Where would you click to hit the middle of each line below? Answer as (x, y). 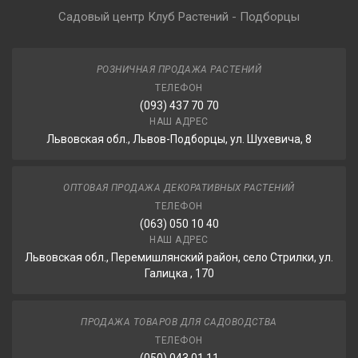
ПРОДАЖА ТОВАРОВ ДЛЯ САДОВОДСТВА (179, 322)
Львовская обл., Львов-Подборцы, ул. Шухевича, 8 (179, 139)
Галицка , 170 (179, 273)
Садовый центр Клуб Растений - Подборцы (179, 17)
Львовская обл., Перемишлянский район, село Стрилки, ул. (179, 257)
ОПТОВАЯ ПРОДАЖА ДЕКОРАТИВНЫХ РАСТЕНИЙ (179, 188)
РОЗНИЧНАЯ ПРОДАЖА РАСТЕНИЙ (179, 70)
